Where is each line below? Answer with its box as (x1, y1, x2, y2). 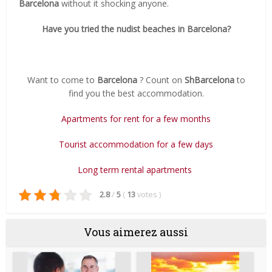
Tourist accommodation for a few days (59, 138, 213, 151)
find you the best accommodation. (68, 87, 204, 100)
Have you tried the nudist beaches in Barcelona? (41, 23, 231, 35)
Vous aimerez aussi (84, 225, 188, 240)
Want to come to (27, 74, 97, 86)
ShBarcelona (184, 74, 234, 86)
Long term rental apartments (78, 164, 192, 176)
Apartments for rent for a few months (61, 113, 211, 125)
